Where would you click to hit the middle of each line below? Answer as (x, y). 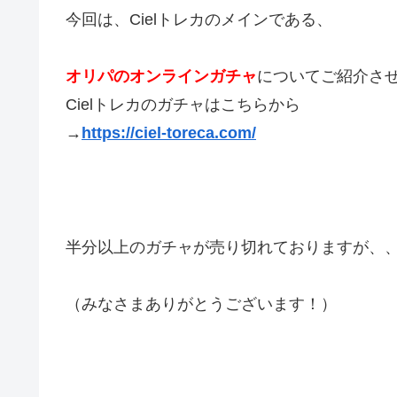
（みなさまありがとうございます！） (201, 304)
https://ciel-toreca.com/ (169, 133)
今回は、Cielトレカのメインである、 (199, 19)
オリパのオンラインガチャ (161, 77)
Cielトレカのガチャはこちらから (183, 105)
